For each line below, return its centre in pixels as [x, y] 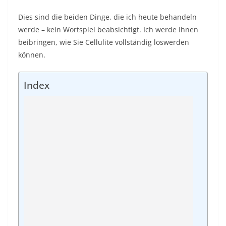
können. [32, 55]
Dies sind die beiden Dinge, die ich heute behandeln [107, 17]
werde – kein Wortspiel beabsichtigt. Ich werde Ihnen [108, 30]
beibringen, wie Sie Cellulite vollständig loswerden [104, 42]
